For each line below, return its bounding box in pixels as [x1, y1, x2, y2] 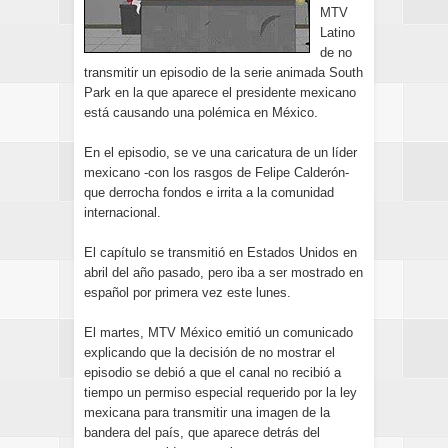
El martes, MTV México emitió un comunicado [84, 325, 353, 340]
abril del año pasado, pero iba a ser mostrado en [84, 265, 363, 280]
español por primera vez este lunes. [84, 285, 291, 300]
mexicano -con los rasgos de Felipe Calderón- [84, 165, 349, 180]
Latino [320, 25, 355, 40]
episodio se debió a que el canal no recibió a [84, 365, 341, 380]
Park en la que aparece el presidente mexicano [84, 85, 356, 100]
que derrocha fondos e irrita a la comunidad [84, 185, 334, 200]
